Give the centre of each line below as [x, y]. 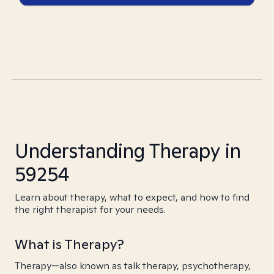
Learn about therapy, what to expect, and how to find [132, 197]
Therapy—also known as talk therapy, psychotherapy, [133, 266]
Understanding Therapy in [128, 150]
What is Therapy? [69, 244]
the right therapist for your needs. [90, 209]
